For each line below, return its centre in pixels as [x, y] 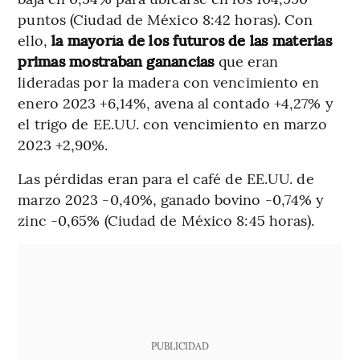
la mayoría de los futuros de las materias [192, 39]
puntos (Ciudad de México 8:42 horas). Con [166, 18]
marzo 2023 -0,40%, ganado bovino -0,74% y [171, 198]
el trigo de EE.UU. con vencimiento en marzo [172, 123]
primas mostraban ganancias [116, 60]
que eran [246, 60]
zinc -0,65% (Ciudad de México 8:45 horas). [166, 219]
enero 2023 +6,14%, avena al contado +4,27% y [176, 102]
